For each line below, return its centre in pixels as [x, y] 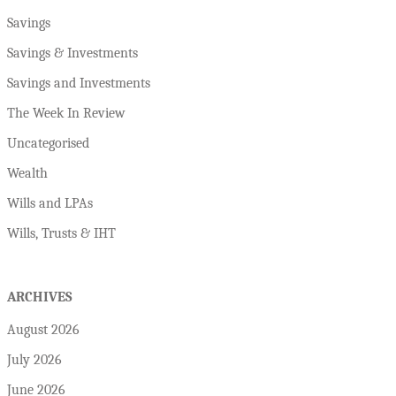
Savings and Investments [79, 84]
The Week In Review [66, 114]
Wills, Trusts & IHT [61, 234]
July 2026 [34, 360]
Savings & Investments [72, 53]
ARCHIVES [40, 297]
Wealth [27, 174]
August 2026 [43, 330]
